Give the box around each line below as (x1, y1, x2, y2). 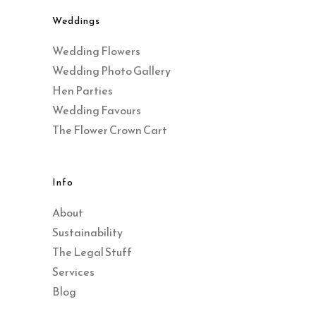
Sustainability (52, 223, 123, 241)
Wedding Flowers (52, 42, 140, 59)
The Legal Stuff (52, 243, 132, 260)
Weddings (52, 13, 100, 28)
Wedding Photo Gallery (52, 61, 171, 79)
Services (52, 262, 95, 280)
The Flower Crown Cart (52, 121, 167, 138)
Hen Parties (52, 81, 113, 99)
